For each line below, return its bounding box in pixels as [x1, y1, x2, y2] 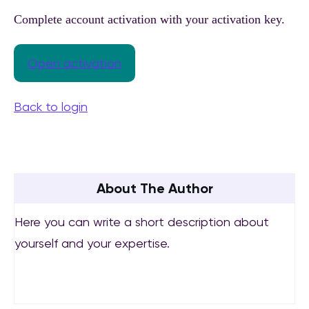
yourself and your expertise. [14, 236, 170, 250]
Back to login [14, 99, 88, 114]
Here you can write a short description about [14, 215, 269, 229]
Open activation [28, 56, 121, 70]
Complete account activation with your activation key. [14, 12, 285, 26]
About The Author [96, 180, 213, 197]
